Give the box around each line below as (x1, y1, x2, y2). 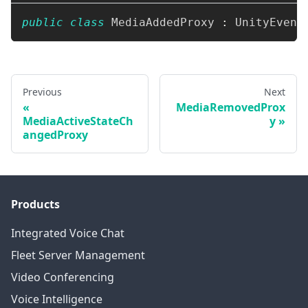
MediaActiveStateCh (23, 113, 133, 129)
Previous (23, 85, 62, 99)
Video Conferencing (11, 269, 114, 285)
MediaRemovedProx (176, 100, 285, 115)
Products (11, 197, 60, 212)
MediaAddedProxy (111, 16, 214, 30)
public (22, 16, 63, 30)
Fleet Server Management (11, 247, 145, 263)
